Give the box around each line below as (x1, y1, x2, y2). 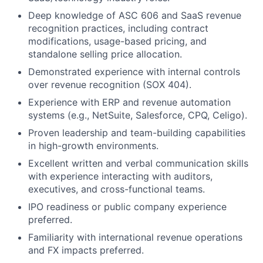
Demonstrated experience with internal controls (28, 65, 240, 77)
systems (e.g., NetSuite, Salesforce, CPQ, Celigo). (28, 109, 247, 121)
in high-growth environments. (28, 139, 159, 151)
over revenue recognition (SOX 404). (28, 78, 191, 90)
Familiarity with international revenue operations (28, 231, 242, 243)
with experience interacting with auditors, (28, 170, 213, 182)
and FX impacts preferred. (28, 244, 144, 256)
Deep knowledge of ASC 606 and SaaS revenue (28, 9, 241, 21)
